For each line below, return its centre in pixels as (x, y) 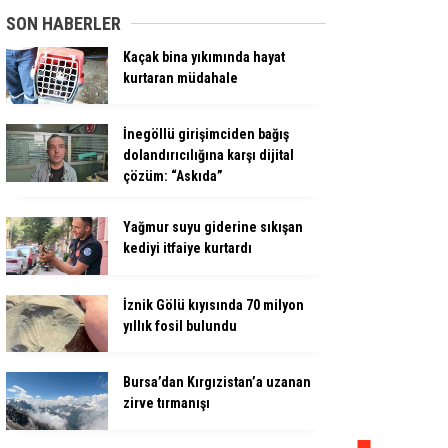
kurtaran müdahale (180, 78)
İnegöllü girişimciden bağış (206, 134)
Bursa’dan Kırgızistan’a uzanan (217, 382)
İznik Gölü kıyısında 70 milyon (213, 304)
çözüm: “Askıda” (173, 176)
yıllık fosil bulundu (180, 325)
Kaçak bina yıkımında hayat (204, 57)
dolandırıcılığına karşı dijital (208, 155)
